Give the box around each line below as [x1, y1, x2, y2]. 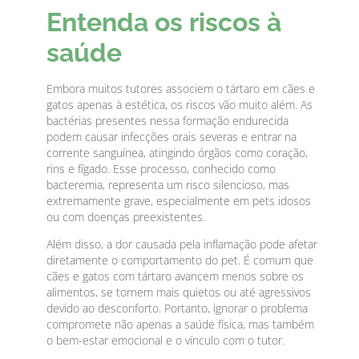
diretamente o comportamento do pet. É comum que [46, 252, 314, 268]
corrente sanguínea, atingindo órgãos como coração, [46, 144, 309, 160]
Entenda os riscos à [46, 6, 282, 37]
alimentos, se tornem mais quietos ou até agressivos [46, 284, 312, 301]
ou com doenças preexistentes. [46, 208, 206, 224]
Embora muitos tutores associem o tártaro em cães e [46, 80, 316, 96]
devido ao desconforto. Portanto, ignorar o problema [46, 301, 309, 317]
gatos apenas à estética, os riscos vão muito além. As [46, 96, 313, 112]
